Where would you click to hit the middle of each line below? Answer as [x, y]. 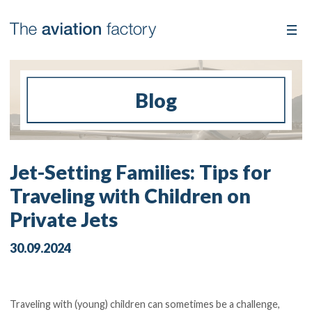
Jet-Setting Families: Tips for [141, 172]
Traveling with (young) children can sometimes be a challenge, [145, 304]
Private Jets [64, 219]
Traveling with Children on [131, 195]
